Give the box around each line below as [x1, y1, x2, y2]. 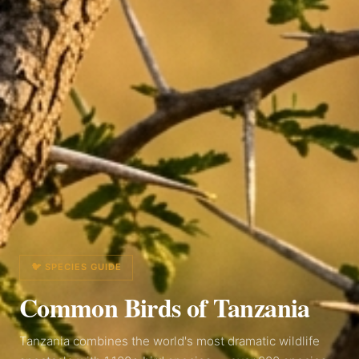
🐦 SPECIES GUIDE [30, 260, 122, 272]
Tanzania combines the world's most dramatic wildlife [19, 333, 320, 349]
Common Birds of [19, 288, 213, 327]
